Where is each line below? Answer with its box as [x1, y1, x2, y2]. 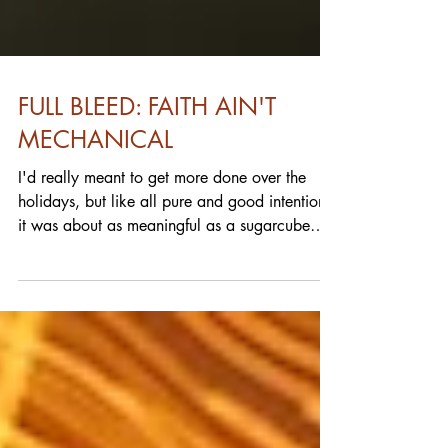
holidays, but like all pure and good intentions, [18, 271, 337, 292]
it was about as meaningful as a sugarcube [18, 295, 310, 316]
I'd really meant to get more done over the [18, 247, 306, 268]
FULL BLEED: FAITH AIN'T [18, 171, 276, 202]
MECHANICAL [18, 204, 173, 235]
